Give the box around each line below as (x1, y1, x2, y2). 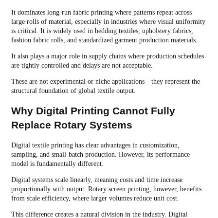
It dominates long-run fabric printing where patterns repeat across (11, 8, 192, 16)
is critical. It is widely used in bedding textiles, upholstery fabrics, (11, 27, 193, 35)
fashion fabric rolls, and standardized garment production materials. (11, 36, 198, 44)
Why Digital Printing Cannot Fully (11, 105, 175, 117)
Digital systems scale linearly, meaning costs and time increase (11, 176, 182, 183)
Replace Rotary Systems (11, 119, 132, 131)
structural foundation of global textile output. (11, 87, 136, 94)
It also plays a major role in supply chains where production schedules (11, 52, 204, 60)
